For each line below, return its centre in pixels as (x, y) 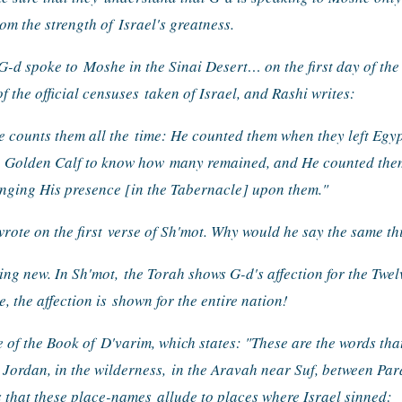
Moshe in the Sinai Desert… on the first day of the (241, 66)
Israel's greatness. (176, 24)
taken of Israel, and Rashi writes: (250, 93)
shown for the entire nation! (200, 301)
